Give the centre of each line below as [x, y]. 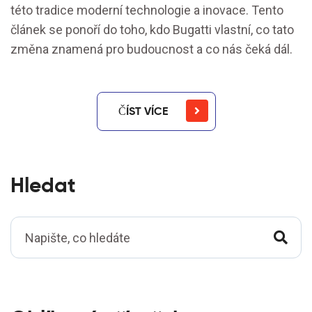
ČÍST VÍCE [143, 111]
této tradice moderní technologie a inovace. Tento [147, 10]
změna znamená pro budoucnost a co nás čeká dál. [151, 49]
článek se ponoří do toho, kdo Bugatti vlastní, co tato [152, 30]
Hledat [43, 185]
